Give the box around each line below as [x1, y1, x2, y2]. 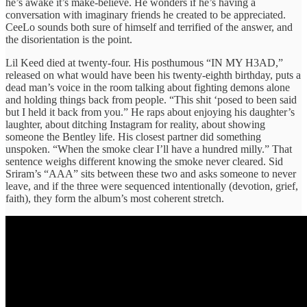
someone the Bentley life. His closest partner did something [5, 130, 261, 143]
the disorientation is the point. [5, 33, 132, 45]
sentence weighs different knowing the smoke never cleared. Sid [5, 155, 283, 167]
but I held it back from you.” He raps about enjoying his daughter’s [5, 106, 295, 118]
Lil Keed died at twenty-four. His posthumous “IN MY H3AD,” [5, 56, 283, 69]
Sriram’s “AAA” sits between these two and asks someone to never [5, 167, 296, 180]
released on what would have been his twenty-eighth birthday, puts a [5, 69, 301, 81]
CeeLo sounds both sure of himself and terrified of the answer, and [5, 21, 293, 33]
